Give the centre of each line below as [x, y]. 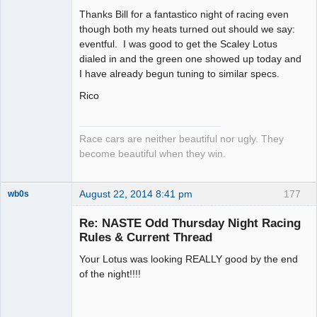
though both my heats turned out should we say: [187, 29]
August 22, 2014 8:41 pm [136, 194]
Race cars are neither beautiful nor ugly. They [181, 139]
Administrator [33, 259]
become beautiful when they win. [152, 154]
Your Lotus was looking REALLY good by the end [189, 259]
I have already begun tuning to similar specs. [179, 73]
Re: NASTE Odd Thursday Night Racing [190, 223]
